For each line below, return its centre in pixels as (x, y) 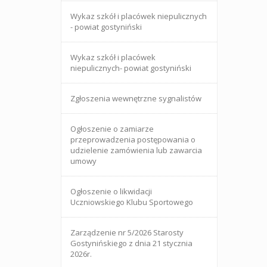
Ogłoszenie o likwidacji (111, 191)
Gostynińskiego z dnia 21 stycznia (131, 243)
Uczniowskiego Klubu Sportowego (132, 202)
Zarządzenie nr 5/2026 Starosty (127, 232)
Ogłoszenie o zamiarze (112, 129)
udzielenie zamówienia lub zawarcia (136, 150)
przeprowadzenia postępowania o (133, 139)
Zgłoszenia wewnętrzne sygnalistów (136, 98)
